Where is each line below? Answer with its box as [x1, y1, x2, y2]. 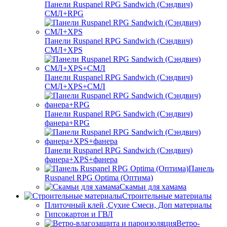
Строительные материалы [122, 191, 212, 200]
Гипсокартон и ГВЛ [45, 209, 113, 218]
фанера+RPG [45, 118, 90, 127]
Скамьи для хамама [120, 182, 186, 191]
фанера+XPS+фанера [45, 155, 118, 164]
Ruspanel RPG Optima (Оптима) [45, 173, 153, 182]
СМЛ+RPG [45, 9, 84, 18]
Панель [188, 164, 214, 173]
